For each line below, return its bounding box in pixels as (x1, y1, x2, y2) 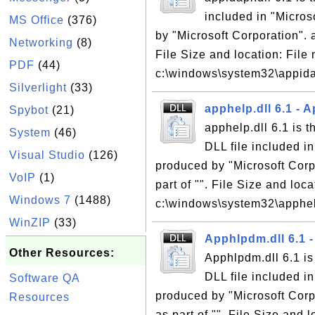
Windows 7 (9, 194, 71, 206)
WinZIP (9, 217, 51, 229)
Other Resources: (9, 247, 115, 259)
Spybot (9, 104, 49, 116)
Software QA (9, 272, 79, 284)
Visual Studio (9, 149, 85, 161)
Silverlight (9, 82, 67, 94)
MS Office (9, 14, 64, 26)
